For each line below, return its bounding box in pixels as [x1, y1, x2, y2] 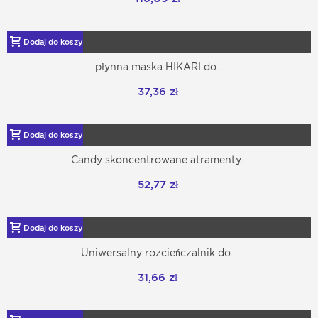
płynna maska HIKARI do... [95, 61, 223, 73]
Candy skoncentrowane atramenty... [71, 154, 247, 166]
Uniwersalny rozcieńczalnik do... [81, 247, 237, 259]
